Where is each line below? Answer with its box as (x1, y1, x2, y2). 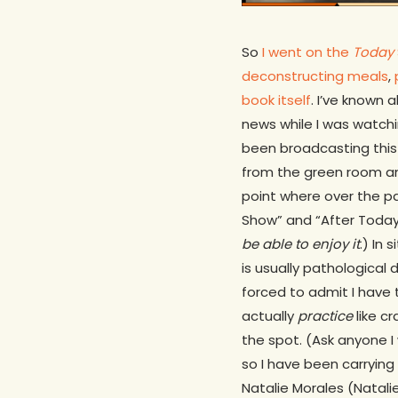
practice (298, 306, 353, 325)
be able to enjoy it (242, 234, 360, 253)
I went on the (262, 42, 353, 61)
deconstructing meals (242, 66, 388, 85)
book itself (242, 90, 311, 109)
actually (242, 306, 298, 325)
